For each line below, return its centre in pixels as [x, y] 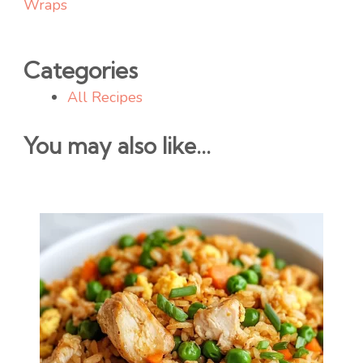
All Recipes [105, 97]
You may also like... [117, 146]
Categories [81, 70]
